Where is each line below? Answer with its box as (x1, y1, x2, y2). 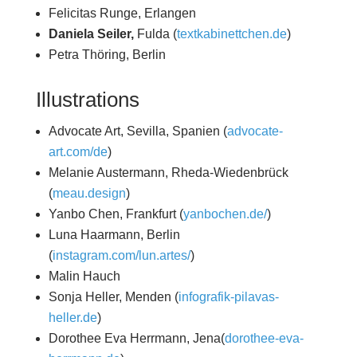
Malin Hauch (48, 269, 120, 283)
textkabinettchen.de (176, 27, 287, 41)
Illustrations (35, 87, 139, 112)
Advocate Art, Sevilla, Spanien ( (48, 124, 227, 138)
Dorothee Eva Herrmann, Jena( (48, 331, 225, 345)
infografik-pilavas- (178, 289, 279, 304)
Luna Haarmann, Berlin (48, 227, 180, 241)
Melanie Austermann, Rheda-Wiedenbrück (48, 165, 288, 179)
